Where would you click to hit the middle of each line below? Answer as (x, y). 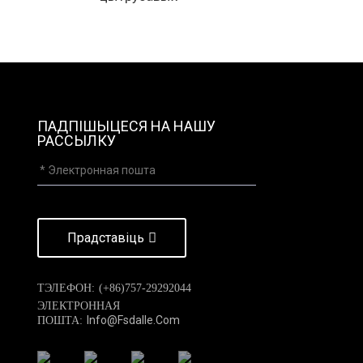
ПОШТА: (60, 320)
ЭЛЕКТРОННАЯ (79, 306)
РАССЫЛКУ (77, 141)
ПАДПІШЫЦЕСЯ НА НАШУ (126, 126)
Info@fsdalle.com (133, 320)
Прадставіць (106, 237)
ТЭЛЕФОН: (66, 288)
